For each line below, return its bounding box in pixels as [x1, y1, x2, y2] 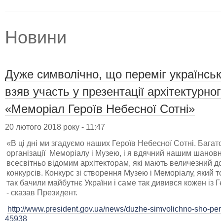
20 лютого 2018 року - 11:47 [5, 122, 105, 131]
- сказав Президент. [6, 188, 77, 197]
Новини [5, 27, 67, 47]
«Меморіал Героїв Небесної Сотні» [5, 102, 195, 115]
